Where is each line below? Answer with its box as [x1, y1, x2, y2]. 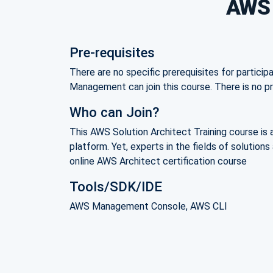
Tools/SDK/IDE [69, 179, 162, 195]
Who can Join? [69, 104, 159, 121]
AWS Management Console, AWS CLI [69, 200, 227, 213]
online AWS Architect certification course [69, 155, 247, 168]
